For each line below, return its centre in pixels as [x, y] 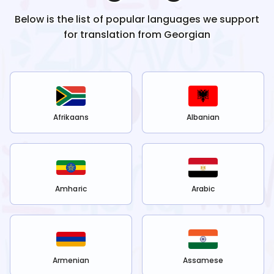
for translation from [113, 35]
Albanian [203, 117]
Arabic [203, 189]
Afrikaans [71, 117]
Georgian [187, 35]
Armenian [71, 261]
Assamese [203, 261]
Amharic [71, 189]
